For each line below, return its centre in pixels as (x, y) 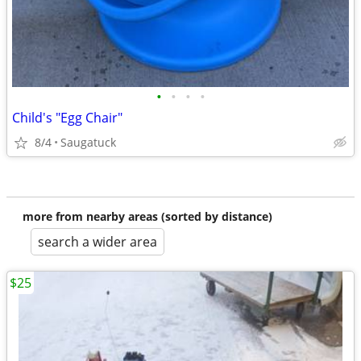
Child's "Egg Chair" (67, 118)
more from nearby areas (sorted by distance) (147, 216)
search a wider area (98, 242)
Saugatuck (88, 142)
